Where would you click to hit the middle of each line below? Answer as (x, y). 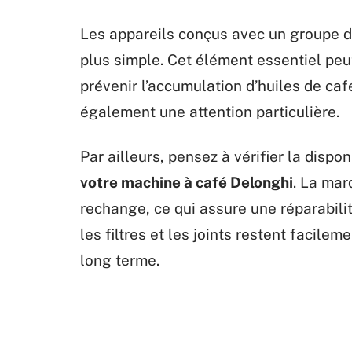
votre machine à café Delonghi (187, 182)
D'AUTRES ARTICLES (177, 315)
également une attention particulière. (210, 112)
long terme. (120, 260)
